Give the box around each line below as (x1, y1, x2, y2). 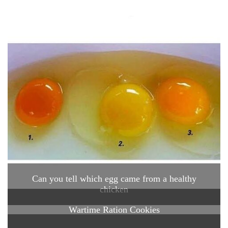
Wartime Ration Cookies (68, 204, 160, 215)
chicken (100, 184, 128, 195)
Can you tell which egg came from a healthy (32, 174, 196, 184)
